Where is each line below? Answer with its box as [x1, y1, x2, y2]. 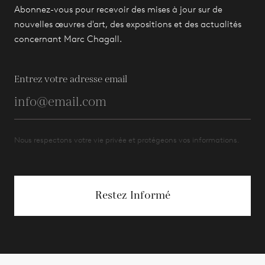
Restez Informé [95, 188, 170, 203]
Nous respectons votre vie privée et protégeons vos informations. [14, 135, 240, 144]
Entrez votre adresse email [14, 72, 127, 86]
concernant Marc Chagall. [14, 33, 122, 44]
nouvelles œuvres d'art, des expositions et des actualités [14, 18, 241, 30]
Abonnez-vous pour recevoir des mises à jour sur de [14, 4, 222, 15]
